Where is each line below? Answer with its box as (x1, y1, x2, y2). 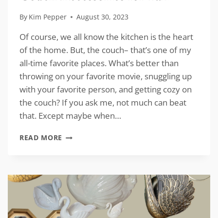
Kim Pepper (29, 12, 67, 22)
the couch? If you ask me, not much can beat (19, 97, 186, 109)
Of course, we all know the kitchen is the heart (19, 31, 193, 43)
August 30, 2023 (76, 12, 129, 22)
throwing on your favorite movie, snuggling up (19, 71, 192, 82)
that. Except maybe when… (19, 110, 121, 122)
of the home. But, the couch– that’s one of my (19, 44, 191, 56)
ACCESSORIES (62, 141, 111, 150)
